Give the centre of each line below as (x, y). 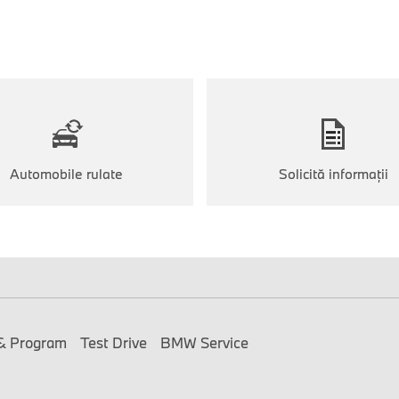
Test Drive (113, 342)
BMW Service (204, 342)
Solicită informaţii (333, 173)
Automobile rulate (66, 173)
